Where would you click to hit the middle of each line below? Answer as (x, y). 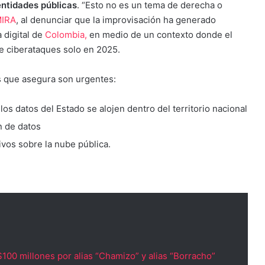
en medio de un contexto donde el (160, 34)
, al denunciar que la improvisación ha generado (116, 20)
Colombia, (66, 34)
